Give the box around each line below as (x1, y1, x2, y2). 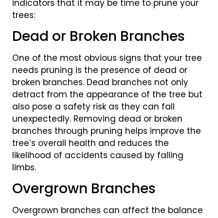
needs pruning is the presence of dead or (12, 64, 187, 76)
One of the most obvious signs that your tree (12, 52, 202, 64)
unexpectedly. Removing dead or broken (12, 113, 182, 125)
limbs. (12, 162, 36, 174)
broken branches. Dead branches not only (12, 76, 188, 89)
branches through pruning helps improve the (12, 125, 201, 137)
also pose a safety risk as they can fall (12, 101, 175, 113)
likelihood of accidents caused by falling (12, 149, 183, 162)
